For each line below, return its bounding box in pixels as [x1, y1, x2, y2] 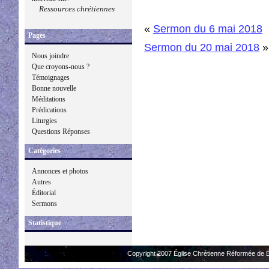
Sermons [32, 199, 57, 208]
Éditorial [32, 189, 56, 197]
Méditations [32, 95, 65, 103]
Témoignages [32, 73, 70, 82]
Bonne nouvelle [32, 84, 76, 92]
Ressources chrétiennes [39, 4, 115, 13]
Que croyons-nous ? [32, 62, 89, 71]
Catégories [28, 147, 61, 155]
